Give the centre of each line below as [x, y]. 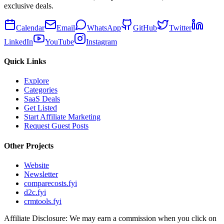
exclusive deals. [29, 5]
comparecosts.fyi [50, 183]
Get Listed [40, 108]
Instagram [101, 41]
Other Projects [29, 145]
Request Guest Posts [56, 126]
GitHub [145, 27]
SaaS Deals [42, 99]
